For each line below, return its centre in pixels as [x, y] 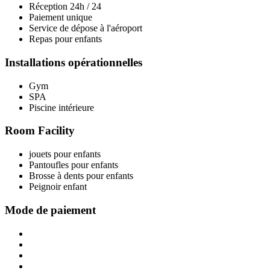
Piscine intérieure [61, 107]
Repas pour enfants [65, 39]
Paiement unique [61, 17]
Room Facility [40, 131]
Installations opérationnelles [74, 62]
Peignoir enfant [58, 187]
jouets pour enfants [65, 154]
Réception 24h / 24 [65, 7]
